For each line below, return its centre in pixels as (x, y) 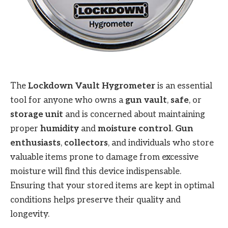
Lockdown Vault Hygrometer (92, 86)
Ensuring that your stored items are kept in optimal (112, 186)
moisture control (135, 129)
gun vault (146, 101)
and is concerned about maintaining (134, 115)
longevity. (30, 215)
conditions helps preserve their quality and (95, 200)
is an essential (184, 86)
